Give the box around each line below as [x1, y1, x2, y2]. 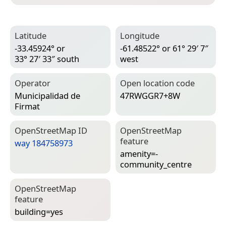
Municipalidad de [15, 89, 80, 101]
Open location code [120, 77, 195, 89]
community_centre [120, 158, 192, 170]
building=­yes [15, 205, 63, 217]
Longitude [120, 30, 159, 42]
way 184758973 [15, 137, 73, 149]
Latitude [15, 30, 46, 42]
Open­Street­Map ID [15, 125, 87, 137]
